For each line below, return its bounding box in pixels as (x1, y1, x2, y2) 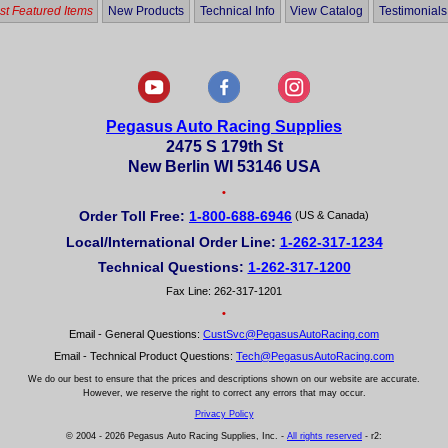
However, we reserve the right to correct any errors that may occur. (82, 387, 366, 398)
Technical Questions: (97, 259, 248, 276)
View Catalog (290, 3, 364, 18)
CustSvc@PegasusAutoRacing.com (203, 328, 379, 341)
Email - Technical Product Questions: (54, 349, 236, 362)
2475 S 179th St (165, 138, 283, 156)
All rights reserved (287, 431, 362, 442)
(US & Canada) (292, 208, 369, 221)
